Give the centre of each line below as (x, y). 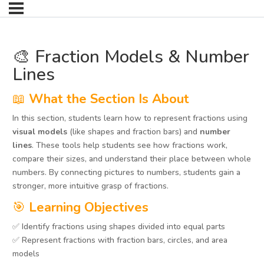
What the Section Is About (109, 99)
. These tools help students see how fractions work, (130, 146)
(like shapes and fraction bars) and (133, 132)
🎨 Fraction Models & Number (131, 57)
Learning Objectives (89, 208)
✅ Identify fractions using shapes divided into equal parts (119, 227)
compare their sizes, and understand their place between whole (132, 159)
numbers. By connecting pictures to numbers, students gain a (126, 173)
